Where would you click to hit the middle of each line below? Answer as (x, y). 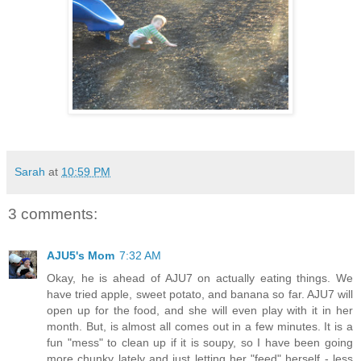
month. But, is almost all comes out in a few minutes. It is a (200, 327)
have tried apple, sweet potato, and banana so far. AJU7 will (200, 295)
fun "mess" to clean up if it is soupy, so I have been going (200, 343)
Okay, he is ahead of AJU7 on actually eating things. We (200, 278)
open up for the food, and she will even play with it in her (200, 311)
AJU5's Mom (81, 256)
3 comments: (53, 214)
